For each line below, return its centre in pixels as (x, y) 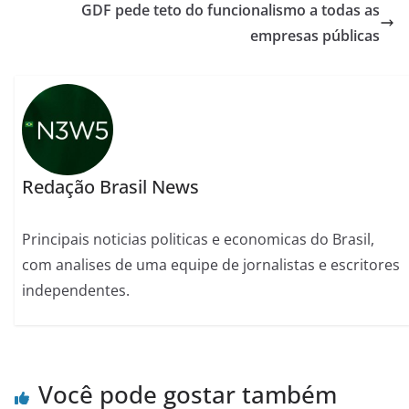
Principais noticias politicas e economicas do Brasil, (199, 239)
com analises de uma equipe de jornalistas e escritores (211, 264)
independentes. (76, 290)
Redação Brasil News (111, 186)
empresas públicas (315, 36)
